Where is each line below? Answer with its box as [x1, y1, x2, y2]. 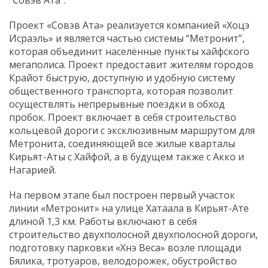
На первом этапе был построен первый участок [9, 188, 235, 202]
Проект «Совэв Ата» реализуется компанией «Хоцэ [9, 19, 249, 32]
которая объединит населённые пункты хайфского [9, 45, 249, 59]
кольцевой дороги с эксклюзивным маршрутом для [9, 124, 255, 138]
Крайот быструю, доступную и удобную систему [9, 71, 235, 85]
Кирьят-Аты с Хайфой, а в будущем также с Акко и [9, 150, 244, 164]
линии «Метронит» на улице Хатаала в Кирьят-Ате [9, 202, 249, 215]
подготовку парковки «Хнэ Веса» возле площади [9, 241, 241, 255]
